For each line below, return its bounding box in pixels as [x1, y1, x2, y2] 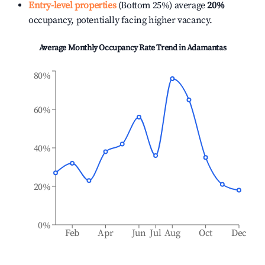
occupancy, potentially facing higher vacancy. [28, 14, 213, 26]
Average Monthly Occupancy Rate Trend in [38, 43, 187, 53]
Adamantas [186, 43, 227, 53]
